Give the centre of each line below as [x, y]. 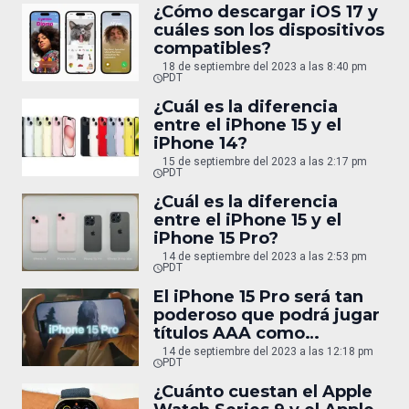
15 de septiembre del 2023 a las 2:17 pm [264, 161]
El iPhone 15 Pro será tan [258, 296]
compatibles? [212, 48]
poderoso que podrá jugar [267, 315]
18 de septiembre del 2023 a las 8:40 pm [264, 66]
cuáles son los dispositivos [269, 30]
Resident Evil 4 [219, 351]
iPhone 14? [200, 143]
